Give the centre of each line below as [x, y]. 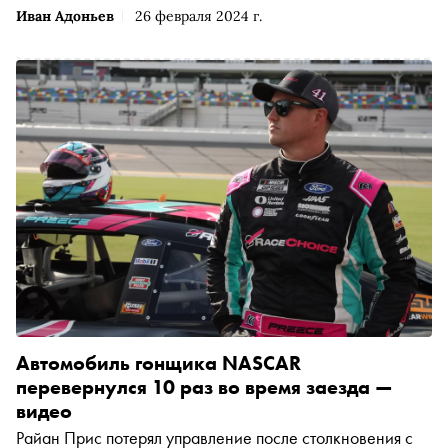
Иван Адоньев [65, 16]
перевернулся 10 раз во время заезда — [204, 387]
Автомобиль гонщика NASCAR [158, 363]
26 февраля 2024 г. [198, 16]
